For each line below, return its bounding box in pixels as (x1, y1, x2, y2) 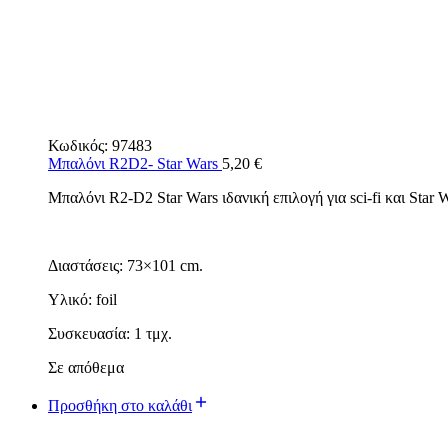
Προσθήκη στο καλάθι (48, 396, 192, 414)
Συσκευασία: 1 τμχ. (48, 324, 172, 342)
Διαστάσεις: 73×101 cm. (48, 256, 203, 274)
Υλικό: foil (48, 290, 117, 308)
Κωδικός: (48, 136, 112, 154)
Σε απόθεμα (48, 358, 124, 376)
